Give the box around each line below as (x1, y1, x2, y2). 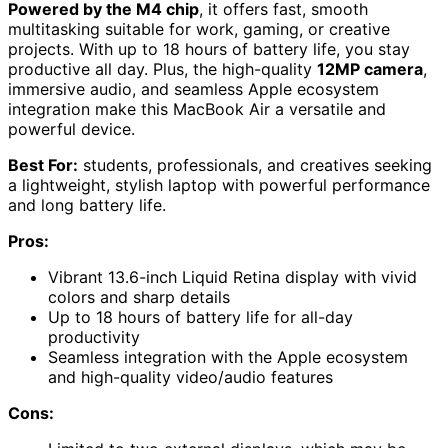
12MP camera (317, 59, 423, 80)
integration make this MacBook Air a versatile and (8, 99, 386, 120)
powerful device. (8, 119, 135, 140)
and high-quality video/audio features (48, 367, 333, 388)
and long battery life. (8, 195, 166, 216)
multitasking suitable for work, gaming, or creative (8, 19, 390, 40)
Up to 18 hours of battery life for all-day (48, 307, 353, 328)
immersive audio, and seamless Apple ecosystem (8, 79, 379, 100)
